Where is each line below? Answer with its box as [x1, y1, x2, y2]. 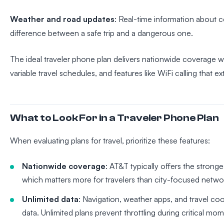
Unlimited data [22, 194, 78, 204]
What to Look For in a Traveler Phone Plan [10, 112, 219, 124]
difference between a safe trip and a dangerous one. [10, 28, 193, 38]
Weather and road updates [10, 14, 114, 24]
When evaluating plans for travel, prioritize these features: [10, 135, 210, 146]
